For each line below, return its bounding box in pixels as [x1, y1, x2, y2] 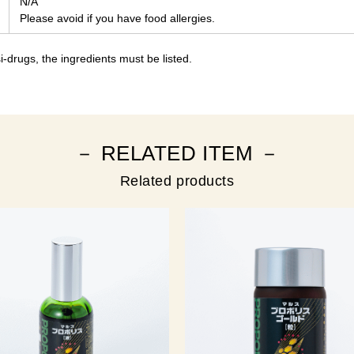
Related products [119, 173, 235, 190]
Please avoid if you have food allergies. [20, 12, 215, 25]
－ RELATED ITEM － [73, 141, 281, 166]
